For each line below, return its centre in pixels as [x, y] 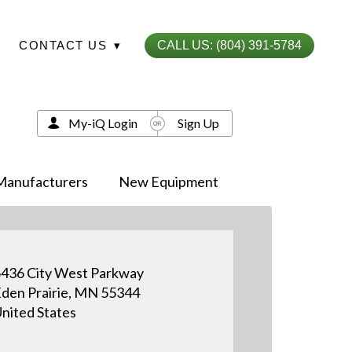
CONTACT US [65, 45]
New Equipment [168, 181]
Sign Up [198, 123]
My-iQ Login [103, 123]
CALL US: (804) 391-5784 [229, 45]
